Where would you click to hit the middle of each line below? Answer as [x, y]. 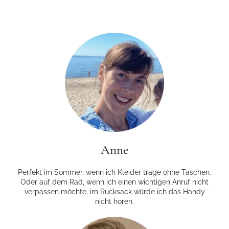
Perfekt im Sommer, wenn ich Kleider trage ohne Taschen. [114, 173]
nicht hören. [114, 202]
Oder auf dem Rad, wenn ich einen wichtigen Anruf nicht [114, 182]
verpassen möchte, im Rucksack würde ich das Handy [114, 192]
